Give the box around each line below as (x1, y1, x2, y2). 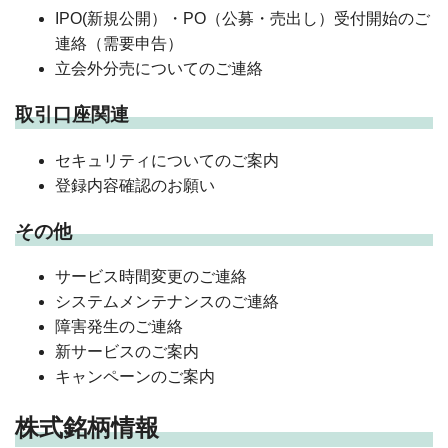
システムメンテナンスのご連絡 (55, 293, 279, 311)
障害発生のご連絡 (55, 318, 183, 336)
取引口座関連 (15, 104, 129, 126)
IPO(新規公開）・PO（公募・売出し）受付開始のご (55, 10, 430, 28)
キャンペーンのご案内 (55, 368, 215, 386)
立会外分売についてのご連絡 (55, 60, 263, 78)
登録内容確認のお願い (55, 176, 215, 194)
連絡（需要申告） (55, 35, 183, 53)
